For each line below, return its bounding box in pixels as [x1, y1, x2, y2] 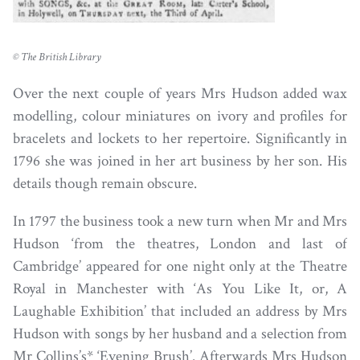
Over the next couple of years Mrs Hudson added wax [13, 83, 347, 104]
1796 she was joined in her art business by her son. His [13, 150, 347, 171]
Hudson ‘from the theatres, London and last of [13, 234, 347, 255]
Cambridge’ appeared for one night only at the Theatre [13, 256, 347, 277]
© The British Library [13, 48, 101, 64]
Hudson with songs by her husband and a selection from [13, 324, 347, 345]
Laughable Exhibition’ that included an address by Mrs [13, 301, 347, 322]
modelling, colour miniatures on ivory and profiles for [13, 105, 347, 126]
